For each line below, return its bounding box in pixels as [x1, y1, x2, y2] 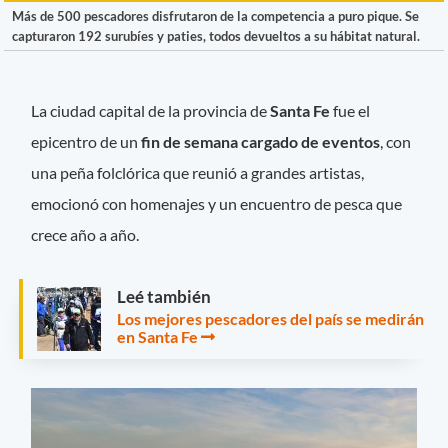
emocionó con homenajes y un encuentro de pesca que [31, 193, 403, 213]
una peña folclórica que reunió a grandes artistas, [31, 162, 365, 182]
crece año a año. [31, 224, 143, 244]
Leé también [117, 285, 211, 307]
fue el [330, 100, 371, 120]
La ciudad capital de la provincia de [31, 100, 271, 120]
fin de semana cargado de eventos [141, 131, 381, 151]
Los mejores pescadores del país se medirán [117, 308, 424, 328]
